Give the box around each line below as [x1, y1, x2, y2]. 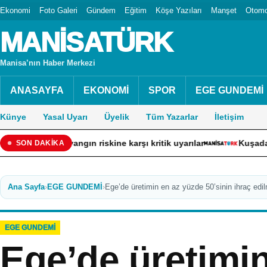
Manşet [211, 5, 237, 15]
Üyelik [104, 112, 129, 122]
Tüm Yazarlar [146, 112, 198, 122]
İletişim [215, 112, 244, 122]
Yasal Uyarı [43, 112, 88, 122]
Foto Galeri [39, 5, 77, 15]
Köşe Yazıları [156, 5, 202, 15]
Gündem [86, 5, 116, 15]
